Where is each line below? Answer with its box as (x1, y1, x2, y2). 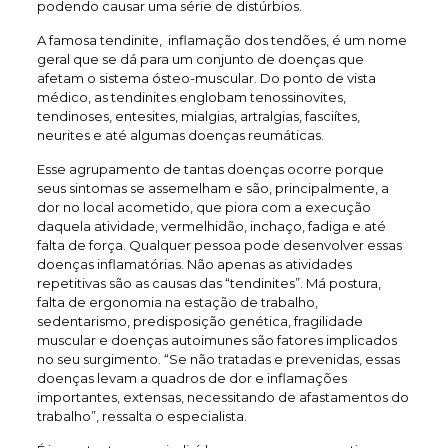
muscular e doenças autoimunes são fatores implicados (36, 332, 397, 348)
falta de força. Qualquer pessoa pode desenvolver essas (36, 237, 402, 253)
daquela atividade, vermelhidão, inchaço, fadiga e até (36, 218, 386, 234)
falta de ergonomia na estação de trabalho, (36, 294, 318, 310)
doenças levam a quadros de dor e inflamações (36, 370, 347, 386)
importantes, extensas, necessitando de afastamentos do (36, 389, 409, 405)
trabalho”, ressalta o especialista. (36, 408, 247, 424)
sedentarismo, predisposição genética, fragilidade (36, 313, 363, 329)
